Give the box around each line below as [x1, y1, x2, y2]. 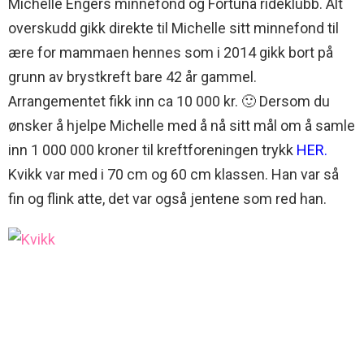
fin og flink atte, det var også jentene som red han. [8, 190, 327, 208]
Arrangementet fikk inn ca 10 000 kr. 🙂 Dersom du [8, 93, 330, 110]
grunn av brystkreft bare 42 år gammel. [8, 68, 257, 86]
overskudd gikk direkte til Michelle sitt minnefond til [8, 19, 339, 37]
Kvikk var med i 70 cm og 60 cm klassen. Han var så [8, 166, 339, 184]
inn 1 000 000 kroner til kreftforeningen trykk [8, 141, 297, 159]
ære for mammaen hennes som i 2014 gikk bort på [8, 44, 333, 62]
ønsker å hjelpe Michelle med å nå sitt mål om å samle [8, 117, 355, 135]
